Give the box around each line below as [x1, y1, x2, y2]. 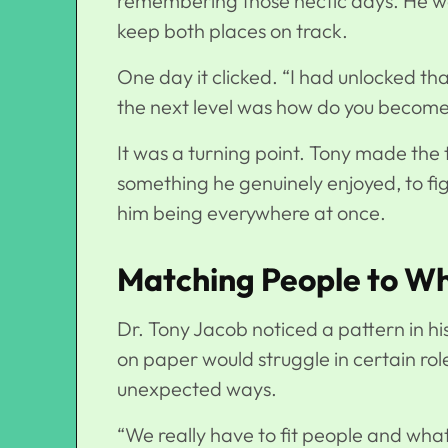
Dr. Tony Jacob [117, 316, 248, 342]
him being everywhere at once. [117, 200, 386, 226]
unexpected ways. [117, 376, 277, 402]
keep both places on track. [117, 18, 348, 44]
